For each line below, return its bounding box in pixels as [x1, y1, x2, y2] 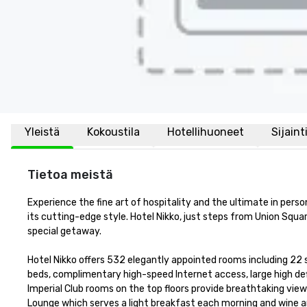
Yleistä [25, 125, 60, 138]
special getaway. [27, 225, 103, 237]
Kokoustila [87, 125, 140, 138]
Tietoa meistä [27, 167, 113, 182]
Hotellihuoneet [167, 125, 244, 138]
